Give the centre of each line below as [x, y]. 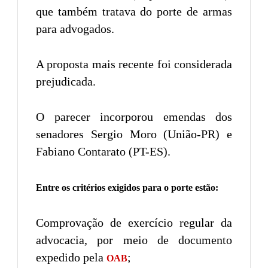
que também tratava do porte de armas [134, 11]
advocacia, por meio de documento [134, 240]
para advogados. [75, 28]
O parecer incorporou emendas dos [134, 116]
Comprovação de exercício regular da [134, 222]
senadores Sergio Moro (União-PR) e [134, 134]
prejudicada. [66, 81]
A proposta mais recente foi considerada [134, 64]
